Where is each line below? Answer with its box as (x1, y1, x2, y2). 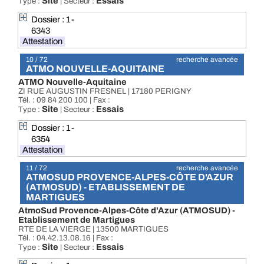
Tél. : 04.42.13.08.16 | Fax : (18, 233, 113, 242)
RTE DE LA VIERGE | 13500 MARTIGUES (18, 225, 169, 233)
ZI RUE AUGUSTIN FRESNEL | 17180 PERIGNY (18, 87, 192, 95)
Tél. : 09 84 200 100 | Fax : (18, 95, 110, 104)
